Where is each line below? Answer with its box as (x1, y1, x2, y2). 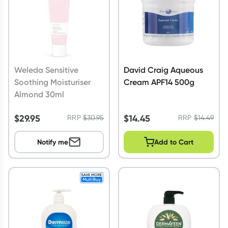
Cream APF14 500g (124, 76, 195, 87)
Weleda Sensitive (14, 64, 78, 75)
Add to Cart (154, 137, 194, 147)
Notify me (37, 137, 68, 147)
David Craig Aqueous (124, 64, 204, 75)
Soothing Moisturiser (14, 76, 91, 87)
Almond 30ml (14, 89, 64, 99)
